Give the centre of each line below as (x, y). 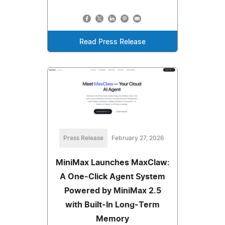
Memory (113, 219)
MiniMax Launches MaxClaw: (113, 162)
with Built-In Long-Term (113, 205)
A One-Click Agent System (113, 177)
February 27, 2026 (138, 138)
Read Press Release (113, 42)
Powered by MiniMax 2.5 (113, 191)
